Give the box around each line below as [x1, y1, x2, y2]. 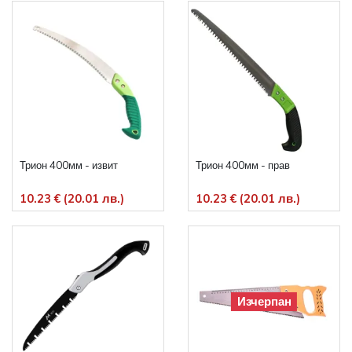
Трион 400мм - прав [196, 158, 290, 171]
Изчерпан [236, 294, 291, 310]
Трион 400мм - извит [20, 158, 118, 171]
